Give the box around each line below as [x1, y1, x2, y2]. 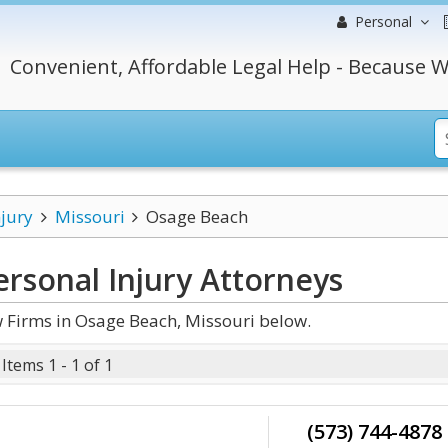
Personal [355, 12, 412, 31]
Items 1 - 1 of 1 [2, 354, 113, 376]
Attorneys [192, 259, 343, 300]
